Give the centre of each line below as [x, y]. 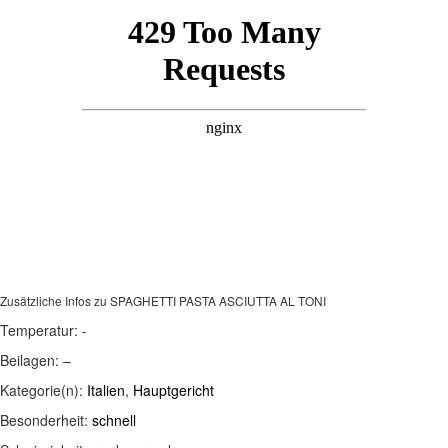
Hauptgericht [173, 389]
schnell [114, 419]
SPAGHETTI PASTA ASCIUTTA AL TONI [218, 300]
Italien [106, 389]
